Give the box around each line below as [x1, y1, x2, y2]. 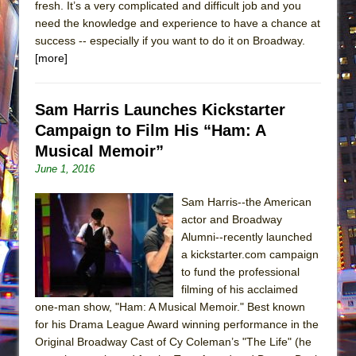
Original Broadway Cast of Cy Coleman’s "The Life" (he [35, 335, 311, 348]
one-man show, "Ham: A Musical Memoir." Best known [35, 300, 305, 313]
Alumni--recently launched [181, 230, 312, 243]
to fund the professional [181, 265, 300, 278]
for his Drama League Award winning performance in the [35, 317, 319, 331]
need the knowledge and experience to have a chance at [35, 16, 320, 29]
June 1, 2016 [35, 162, 95, 175]
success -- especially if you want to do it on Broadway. [35, 33, 305, 47]
